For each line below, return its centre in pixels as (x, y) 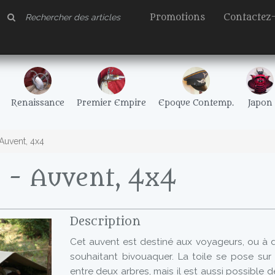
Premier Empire (111, 103)
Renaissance (38, 103)
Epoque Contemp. (196, 103)
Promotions (177, 17)
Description (105, 222)
